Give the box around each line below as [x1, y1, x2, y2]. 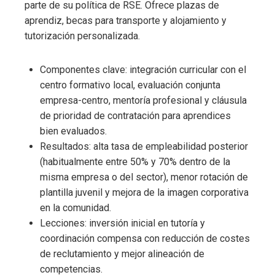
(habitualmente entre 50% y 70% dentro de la [40, 156, 230, 168]
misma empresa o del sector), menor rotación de [40, 171, 248, 184]
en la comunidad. [40, 202, 111, 214]
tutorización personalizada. [25, 30, 140, 42]
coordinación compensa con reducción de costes [40, 233, 250, 245]
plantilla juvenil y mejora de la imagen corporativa [40, 187, 249, 199]
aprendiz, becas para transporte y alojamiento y [25, 15, 227, 27]
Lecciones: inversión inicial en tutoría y [40, 217, 205, 230]
